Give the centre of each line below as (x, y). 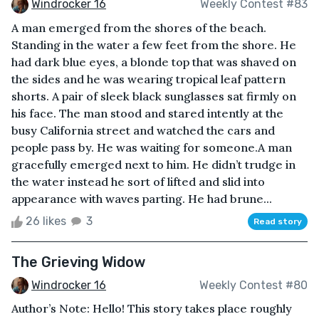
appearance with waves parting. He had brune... (142, 198)
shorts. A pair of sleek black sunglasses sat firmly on (154, 96)
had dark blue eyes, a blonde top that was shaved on (154, 62)
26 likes (46, 221)
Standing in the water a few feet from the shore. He (154, 45)
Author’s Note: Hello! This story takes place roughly (152, 309)
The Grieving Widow (78, 262)
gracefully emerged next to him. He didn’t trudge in (153, 164)
